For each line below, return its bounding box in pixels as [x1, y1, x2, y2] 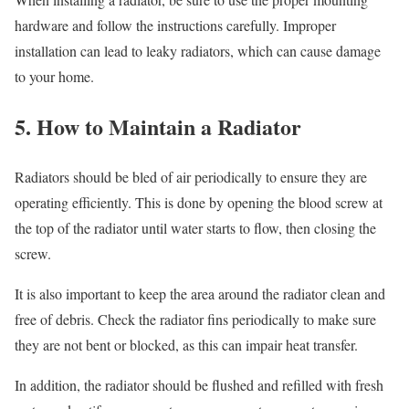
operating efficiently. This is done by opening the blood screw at [15, 192, 383, 212]
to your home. [15, 66, 94, 86]
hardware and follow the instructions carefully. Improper [15, 15, 336, 35]
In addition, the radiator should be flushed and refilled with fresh [15, 374, 383, 394]
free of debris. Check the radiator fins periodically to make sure [15, 309, 376, 329]
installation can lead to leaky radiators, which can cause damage [15, 40, 381, 60]
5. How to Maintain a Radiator [15, 110, 301, 142]
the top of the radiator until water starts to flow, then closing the [15, 217, 376, 237]
